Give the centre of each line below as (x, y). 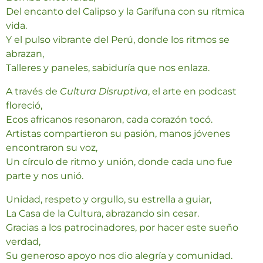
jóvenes (212, 134)
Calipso (101, 11)
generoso (44, 256)
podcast (218, 91)
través (30, 91)
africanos (53, 119)
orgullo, (109, 199)
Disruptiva (123, 91)
